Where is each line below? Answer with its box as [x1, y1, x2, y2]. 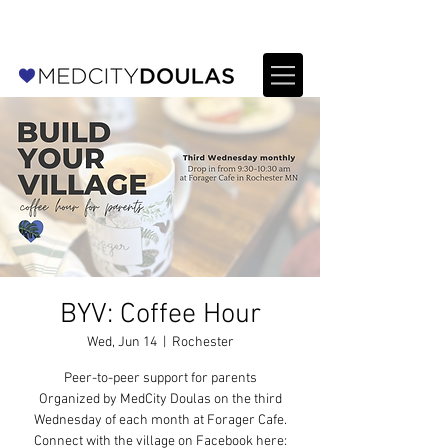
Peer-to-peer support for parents [63, 370, 257, 387]
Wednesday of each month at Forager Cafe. [33, 412, 287, 429]
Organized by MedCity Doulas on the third [38, 391, 282, 408]
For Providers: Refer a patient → [60, 17, 260, 37]
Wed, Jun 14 [86, 334, 157, 351]
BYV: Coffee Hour [59, 298, 261, 332]
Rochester [171, 334, 234, 351]
